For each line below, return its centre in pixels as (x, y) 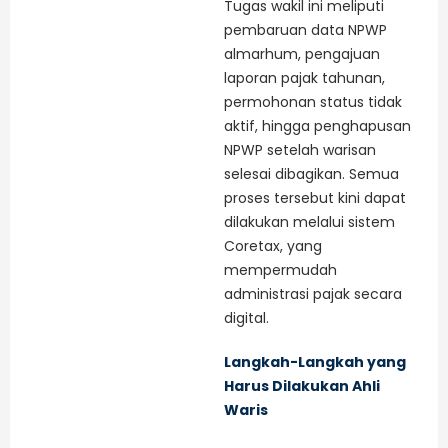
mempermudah (280, 270)
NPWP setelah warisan (300, 150)
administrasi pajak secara (313, 294)
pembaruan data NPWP (305, 30)
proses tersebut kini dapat (315, 198)
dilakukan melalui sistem (309, 222)
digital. (246, 318)
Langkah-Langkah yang (315, 362)
